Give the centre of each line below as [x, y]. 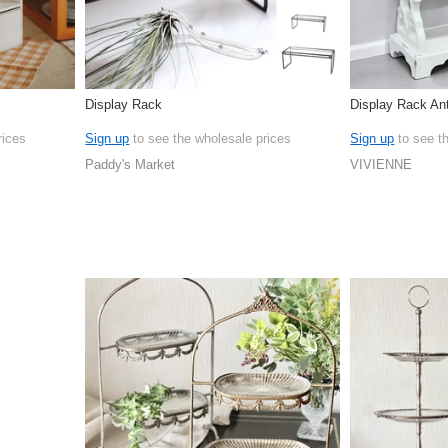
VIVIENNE [381, 165]
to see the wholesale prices [210, 139]
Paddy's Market [130, 165]
